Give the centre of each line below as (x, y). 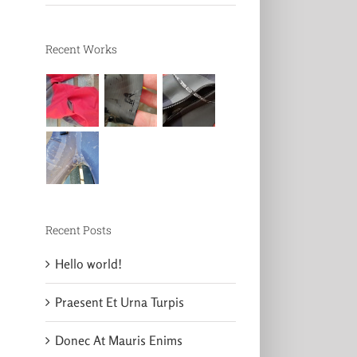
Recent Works (81, 49)
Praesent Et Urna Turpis (119, 302)
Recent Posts (78, 230)
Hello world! (88, 263)
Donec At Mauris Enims (118, 340)
